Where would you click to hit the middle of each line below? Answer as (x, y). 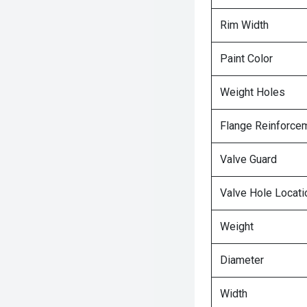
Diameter (242, 260)
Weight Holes (253, 92)
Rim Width (244, 25)
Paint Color (246, 59)
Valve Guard (248, 159)
